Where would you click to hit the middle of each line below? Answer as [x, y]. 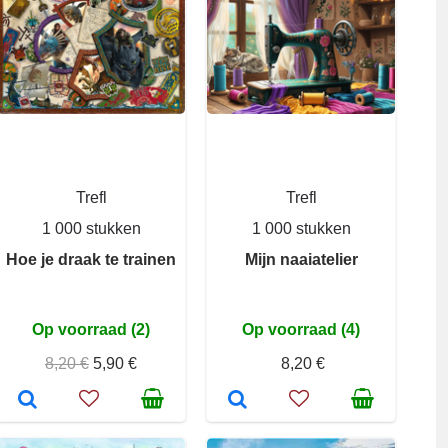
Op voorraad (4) [301, 329]
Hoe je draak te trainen [91, 259]
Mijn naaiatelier [301, 259]
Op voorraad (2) [91, 329]
